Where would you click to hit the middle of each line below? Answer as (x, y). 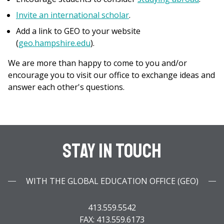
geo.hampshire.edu (54, 43)
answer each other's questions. (66, 87)
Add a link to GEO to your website (78, 31)
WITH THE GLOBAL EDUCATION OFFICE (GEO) (112, 181)
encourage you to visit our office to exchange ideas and (111, 75)
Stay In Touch (112, 151)
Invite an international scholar (72, 15)
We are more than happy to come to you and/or (97, 63)
